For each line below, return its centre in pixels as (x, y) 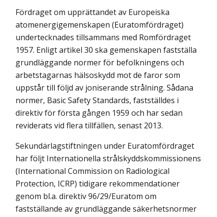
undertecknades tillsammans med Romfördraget (103, 37)
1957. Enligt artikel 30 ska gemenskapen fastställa (106, 50)
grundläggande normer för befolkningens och (100, 62)
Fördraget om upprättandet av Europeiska (93, 12)
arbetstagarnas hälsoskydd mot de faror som (98, 75)
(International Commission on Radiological (93, 171)
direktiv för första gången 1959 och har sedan (99, 113)
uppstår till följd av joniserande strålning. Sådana (104, 87)
